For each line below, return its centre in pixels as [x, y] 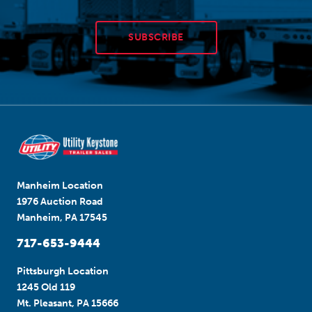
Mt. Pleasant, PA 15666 [68, 303]
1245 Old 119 [46, 287]
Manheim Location [60, 185]
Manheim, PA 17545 [62, 217]
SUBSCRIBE [156, 38]
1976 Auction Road [60, 201]
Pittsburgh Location [63, 271]
